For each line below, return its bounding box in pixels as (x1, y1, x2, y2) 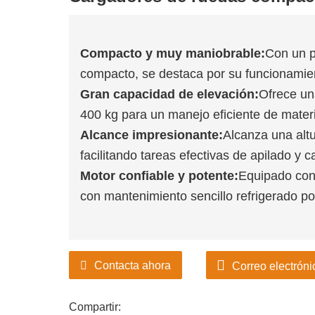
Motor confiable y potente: (80, 169, 238, 183)
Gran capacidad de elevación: (80, 87, 259, 101)
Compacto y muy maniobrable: (80, 46, 265, 60)
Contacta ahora (94, 259, 171, 271)
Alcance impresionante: (80, 128, 223, 142)
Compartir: (69, 301, 121, 313)
